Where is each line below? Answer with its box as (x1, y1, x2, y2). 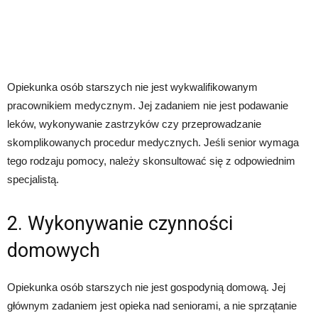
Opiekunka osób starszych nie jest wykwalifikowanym (7, 81, 258, 93)
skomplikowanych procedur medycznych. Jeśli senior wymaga (7, 136, 299, 148)
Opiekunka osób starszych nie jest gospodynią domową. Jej (7, 281, 285, 293)
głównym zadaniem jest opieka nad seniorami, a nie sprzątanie (7, 300, 297, 312)
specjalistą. (7, 173, 59, 185)
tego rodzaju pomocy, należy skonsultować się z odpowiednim (7, 155, 295, 167)
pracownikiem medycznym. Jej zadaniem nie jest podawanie (7, 99, 288, 111)
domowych (7, 239, 100, 262)
